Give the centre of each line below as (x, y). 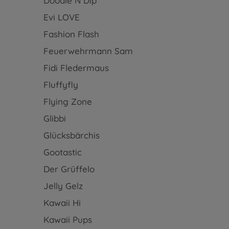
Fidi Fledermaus (76, 68)
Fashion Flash (71, 34)
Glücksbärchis (71, 135)
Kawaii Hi (62, 203)
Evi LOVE (61, 17)
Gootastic (62, 152)
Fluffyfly (61, 85)
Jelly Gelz (63, 186)
